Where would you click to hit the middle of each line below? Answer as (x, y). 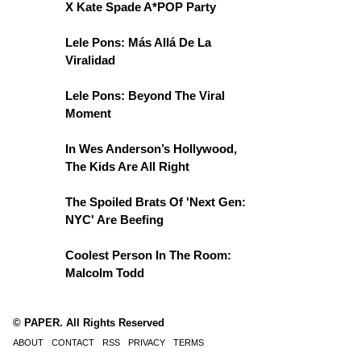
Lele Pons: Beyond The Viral (145, 95)
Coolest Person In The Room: (148, 255)
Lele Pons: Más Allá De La (138, 42)
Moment (88, 113)
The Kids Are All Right (127, 166)
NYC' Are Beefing (114, 220)
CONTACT (73, 342)
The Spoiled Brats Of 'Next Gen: (156, 202)
